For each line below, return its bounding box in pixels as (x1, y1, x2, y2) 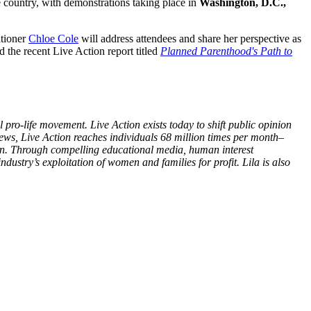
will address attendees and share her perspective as (78, 32, 301, 44)
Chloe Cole (28, 32, 78, 44)
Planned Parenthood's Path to (160, 44, 292, 57)
